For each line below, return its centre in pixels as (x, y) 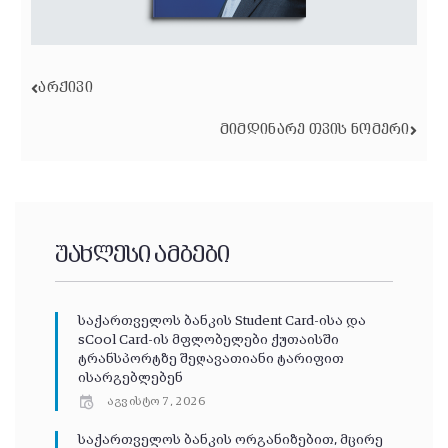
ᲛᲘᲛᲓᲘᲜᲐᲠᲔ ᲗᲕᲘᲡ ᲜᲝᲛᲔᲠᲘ (314, 130)
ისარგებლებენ (130, 378)
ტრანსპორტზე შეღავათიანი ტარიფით (211, 359)
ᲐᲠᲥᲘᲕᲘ (65, 88)
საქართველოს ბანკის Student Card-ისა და (222, 321)
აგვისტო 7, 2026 (156, 402)
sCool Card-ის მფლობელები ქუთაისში (208, 340)
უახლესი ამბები (142, 256)
